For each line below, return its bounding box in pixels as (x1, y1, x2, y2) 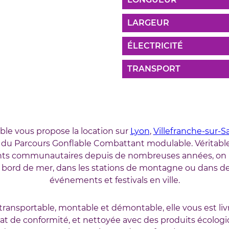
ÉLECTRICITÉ (127, 40, 183, 51)
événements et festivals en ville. (49, 175, 180, 185)
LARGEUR (127, 17, 169, 28)
